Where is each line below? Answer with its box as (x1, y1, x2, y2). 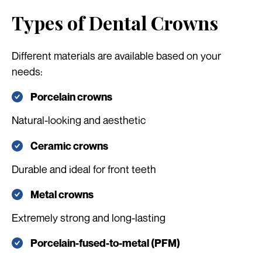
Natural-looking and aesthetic (12, 113, 146, 127)
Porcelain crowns (30, 91, 112, 104)
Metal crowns (30, 188, 94, 201)
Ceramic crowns (30, 139, 108, 152)
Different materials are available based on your (12, 49, 221, 63)
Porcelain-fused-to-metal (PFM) (30, 236, 180, 249)
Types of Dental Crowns (12, 10, 218, 36)
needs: (12, 65, 43, 78)
